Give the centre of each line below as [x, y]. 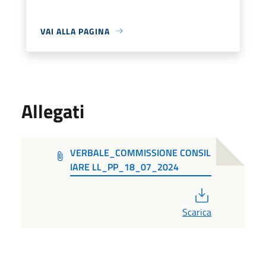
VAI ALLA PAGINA [75, 31]
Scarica [197, 212]
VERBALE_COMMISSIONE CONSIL [141, 152]
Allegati [53, 111]
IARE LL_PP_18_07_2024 [125, 167]
